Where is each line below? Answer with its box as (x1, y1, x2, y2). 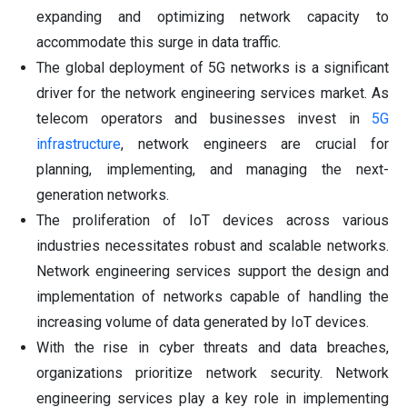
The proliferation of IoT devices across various (36, 212, 389, 230)
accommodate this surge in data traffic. (36, 34, 281, 52)
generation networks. (36, 186, 169, 204)
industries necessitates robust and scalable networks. (36, 237, 389, 255)
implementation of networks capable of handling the (36, 288, 389, 306)
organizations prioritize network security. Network (36, 364, 389, 382)
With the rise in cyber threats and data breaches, (36, 339, 389, 357)
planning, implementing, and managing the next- (36, 161, 389, 179)
